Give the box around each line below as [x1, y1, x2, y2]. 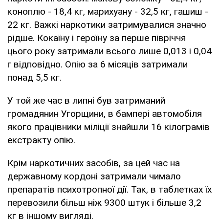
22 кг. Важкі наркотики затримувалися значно [7, 19, 206, 30]
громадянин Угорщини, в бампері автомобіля [7, 108, 202, 119]
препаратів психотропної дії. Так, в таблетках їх [7, 183, 212, 195]
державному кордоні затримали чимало [7, 170, 181, 182]
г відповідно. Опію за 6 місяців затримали [7, 58, 188, 70]
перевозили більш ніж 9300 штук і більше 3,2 [7, 197, 201, 208]
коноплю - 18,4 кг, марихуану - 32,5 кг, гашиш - [7, 5, 208, 17]
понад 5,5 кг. [7, 71, 62, 83]
